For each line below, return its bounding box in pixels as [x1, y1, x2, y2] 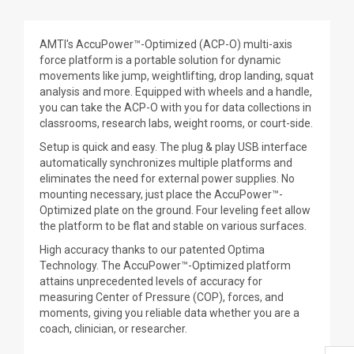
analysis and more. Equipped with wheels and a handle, [40, 85, 312, 98]
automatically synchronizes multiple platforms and [40, 156, 292, 169]
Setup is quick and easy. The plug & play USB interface [40, 141, 307, 153]
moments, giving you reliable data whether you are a [40, 307, 299, 319]
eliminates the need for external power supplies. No [40, 172, 295, 185]
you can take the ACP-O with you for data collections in [40, 101, 311, 114]
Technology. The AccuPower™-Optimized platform [40, 259, 291, 272]
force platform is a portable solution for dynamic [40, 54, 281, 66]
